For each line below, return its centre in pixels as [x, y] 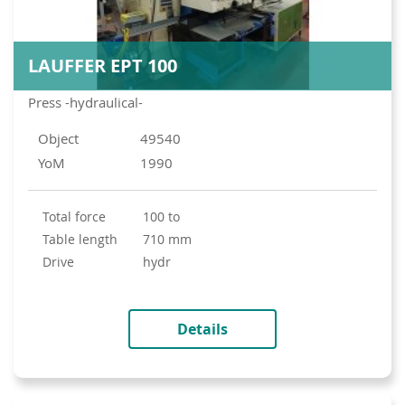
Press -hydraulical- [85, 103]
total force [77, 217]
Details [202, 330]
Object [58, 139]
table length [83, 240]
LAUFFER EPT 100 [103, 66]
